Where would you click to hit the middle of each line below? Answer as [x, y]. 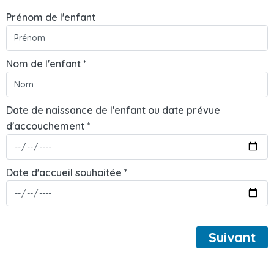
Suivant [232, 238]
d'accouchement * [48, 126]
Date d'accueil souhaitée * [67, 173]
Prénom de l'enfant [51, 17]
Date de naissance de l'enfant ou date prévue [113, 110]
